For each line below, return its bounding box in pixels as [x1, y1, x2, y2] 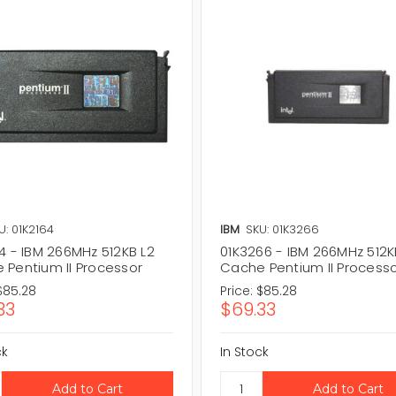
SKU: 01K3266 [246, 220, 320, 238]
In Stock [220, 342, 270, 361]
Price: [220, 281, 254, 300]
